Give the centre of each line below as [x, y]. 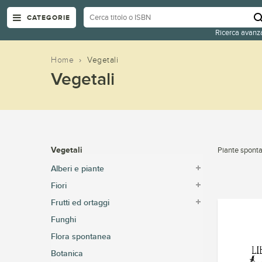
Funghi [63, 220]
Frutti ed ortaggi [80, 203]
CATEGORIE [49, 18]
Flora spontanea [81, 237]
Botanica [67, 254]
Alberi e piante [77, 169]
